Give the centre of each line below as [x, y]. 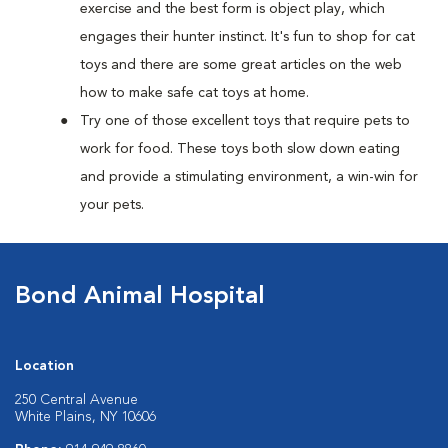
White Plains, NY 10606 [85, 417]
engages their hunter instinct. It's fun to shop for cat [247, 37]
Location [44, 366]
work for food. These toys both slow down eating [240, 149]
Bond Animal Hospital [140, 297]
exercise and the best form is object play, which [232, 9]
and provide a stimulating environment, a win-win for [249, 177]
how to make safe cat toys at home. [194, 93]
